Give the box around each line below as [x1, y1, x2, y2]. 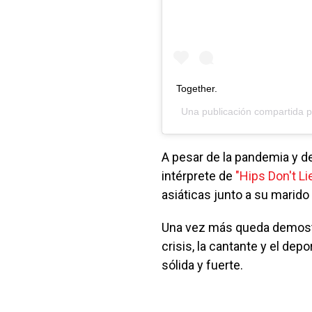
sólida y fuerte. [162, 257, 243, 272]
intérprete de [162, 168, 235, 183]
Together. [176, 82, 217, 94]
